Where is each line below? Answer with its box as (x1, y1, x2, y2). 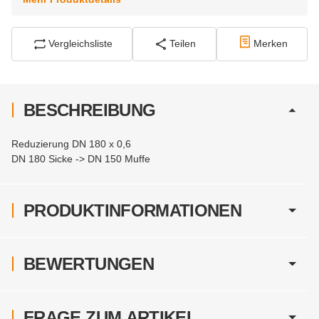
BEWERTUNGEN (23, 253, 154, 273)
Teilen (169, 38, 197, 50)
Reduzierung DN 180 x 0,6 (11, 137, 131, 150)
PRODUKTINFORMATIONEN (23, 200, 242, 220)
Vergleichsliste (48, 38, 113, 50)
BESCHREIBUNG (23, 100, 156, 120)
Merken (253, 38, 288, 50)
